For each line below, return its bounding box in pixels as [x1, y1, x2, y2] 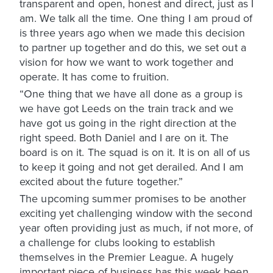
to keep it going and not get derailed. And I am [19, 158, 244, 174]
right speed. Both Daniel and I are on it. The [19, 129, 229, 145]
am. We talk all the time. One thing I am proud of [19, 10, 252, 26]
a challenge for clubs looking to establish [19, 234, 216, 250]
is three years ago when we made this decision [19, 24, 246, 40]
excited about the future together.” [19, 173, 183, 189]
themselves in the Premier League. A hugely [19, 249, 234, 264]
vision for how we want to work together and [19, 54, 234, 69]
